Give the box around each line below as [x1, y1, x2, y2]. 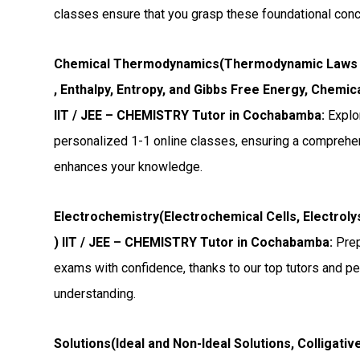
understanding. [54, 286, 137, 302]
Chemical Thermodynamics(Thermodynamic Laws [54, 56, 358, 72]
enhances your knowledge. [54, 159, 203, 175]
